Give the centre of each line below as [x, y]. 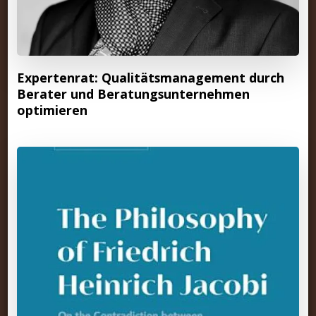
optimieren [52, 110]
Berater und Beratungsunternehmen [133, 94]
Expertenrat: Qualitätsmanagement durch [150, 78]
